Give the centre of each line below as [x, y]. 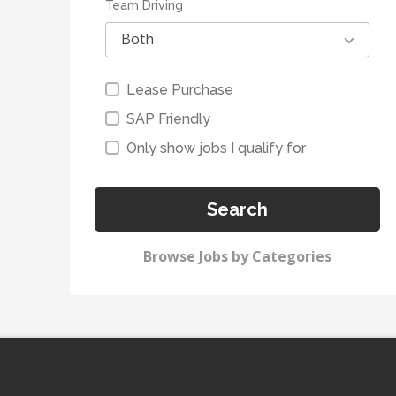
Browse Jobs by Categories [238, 256]
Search [238, 209]
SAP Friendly [169, 119]
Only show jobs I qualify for [217, 148]
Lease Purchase [180, 90]
